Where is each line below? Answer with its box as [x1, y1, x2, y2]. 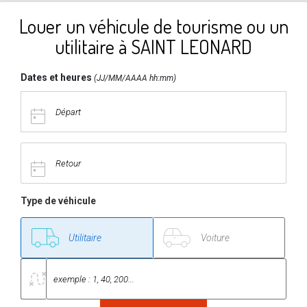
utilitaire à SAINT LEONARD [55, 34, 252, 59]
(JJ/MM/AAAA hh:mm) [92, 73, 176, 83]
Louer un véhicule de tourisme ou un [19, 14, 288, 38]
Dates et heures [21, 72, 92, 83]
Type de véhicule [21, 195, 96, 206]
